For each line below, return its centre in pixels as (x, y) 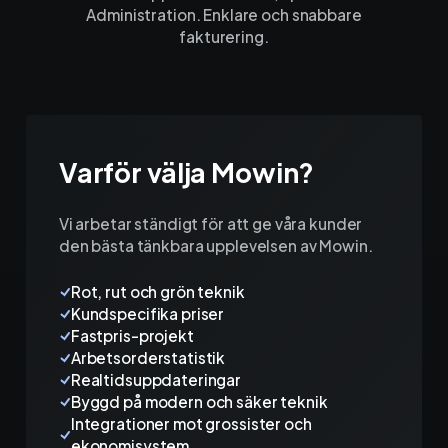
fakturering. (224, 37)
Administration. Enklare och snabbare (224, 15)
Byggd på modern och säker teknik (199, 402)
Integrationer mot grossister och (191, 424)
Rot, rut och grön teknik (157, 292)
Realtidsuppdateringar (156, 380)
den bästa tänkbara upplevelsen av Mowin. (215, 245)
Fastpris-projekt (132, 336)
